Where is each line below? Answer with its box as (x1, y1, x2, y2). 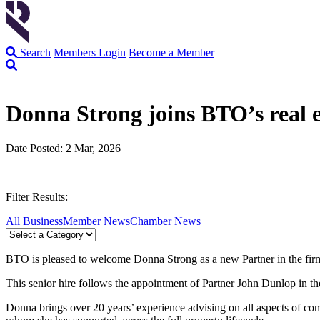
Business (23, 215, 63, 228)
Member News (63, 215, 130, 228)
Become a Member (129, 46, 214, 59)
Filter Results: (6, 191, 68, 204)
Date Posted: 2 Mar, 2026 (6, 142, 121, 155)
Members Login (54, 46, 126, 59)
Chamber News (130, 215, 201, 228)
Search (17, 46, 51, 59)
